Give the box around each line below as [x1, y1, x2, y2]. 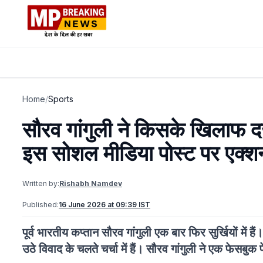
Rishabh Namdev [59, 179, 122, 188]
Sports [48, 94, 73, 104]
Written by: [22, 179, 59, 188]
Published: [22, 200, 59, 209]
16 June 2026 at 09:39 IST [59, 200, 150, 209]
